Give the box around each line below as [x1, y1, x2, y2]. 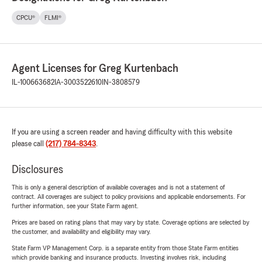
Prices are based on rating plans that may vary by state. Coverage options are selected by [12, 219, 249, 226]
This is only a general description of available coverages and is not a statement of [12, 184, 225, 191]
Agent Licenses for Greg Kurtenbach [12, 63, 178, 75]
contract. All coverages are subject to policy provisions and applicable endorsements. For [12, 193, 246, 201]
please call [12, 140, 46, 149]
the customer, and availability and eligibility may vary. [12, 228, 151, 236]
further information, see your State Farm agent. [12, 202, 139, 210]
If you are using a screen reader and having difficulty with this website [12, 128, 232, 137]
